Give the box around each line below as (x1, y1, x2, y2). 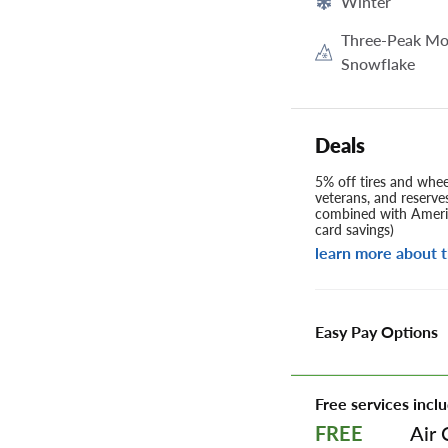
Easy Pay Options (315, 320, 438, 344)
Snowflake (340, 52, 415, 76)
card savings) (315, 219, 394, 240)
